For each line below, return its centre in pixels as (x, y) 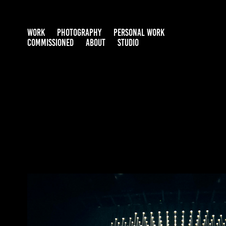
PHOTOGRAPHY (79, 33)
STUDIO (128, 43)
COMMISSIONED (50, 43)
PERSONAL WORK (139, 33)
